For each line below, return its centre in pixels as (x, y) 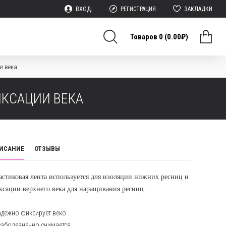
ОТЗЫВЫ (47, 149)
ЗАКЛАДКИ (198, 9)
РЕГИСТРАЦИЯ (138, 9)
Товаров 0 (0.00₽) (159, 37)
